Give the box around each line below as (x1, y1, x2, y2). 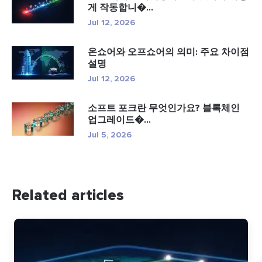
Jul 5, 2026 (88, 130, 132, 140)
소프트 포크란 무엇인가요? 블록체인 (88, 102, 240, 115)
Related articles (12, 186, 124, 205)
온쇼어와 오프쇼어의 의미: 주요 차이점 (88, 46, 249, 58)
